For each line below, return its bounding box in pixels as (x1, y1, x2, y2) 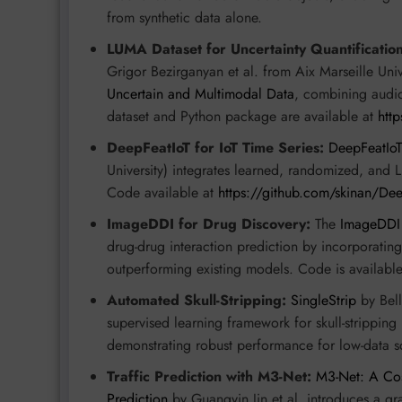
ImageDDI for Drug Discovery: (107, 213, 310, 234)
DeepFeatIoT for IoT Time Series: (107, 136, 324, 158)
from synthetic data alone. (107, 6, 262, 28)
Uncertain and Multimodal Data (107, 83, 294, 104)
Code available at (107, 181, 218, 203)
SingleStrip (291, 289, 356, 310)
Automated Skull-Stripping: (107, 289, 286, 310)
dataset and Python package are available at (107, 105, 378, 127)
